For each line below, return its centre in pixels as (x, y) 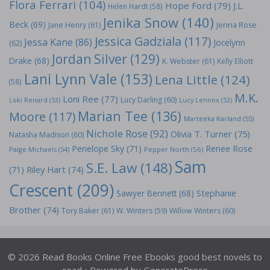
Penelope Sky (98, 149)
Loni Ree (81, 99)
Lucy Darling (141, 100)
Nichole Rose (117, 133)
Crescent (41, 190)
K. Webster (181, 61)
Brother (25, 210)
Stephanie (216, 193)
